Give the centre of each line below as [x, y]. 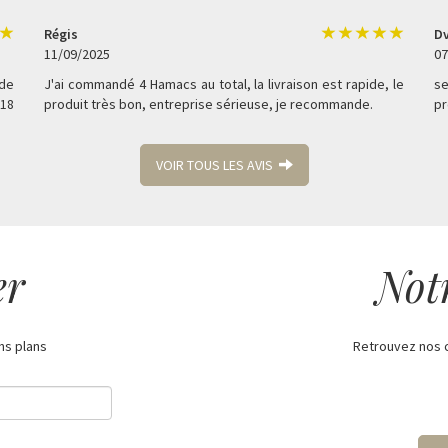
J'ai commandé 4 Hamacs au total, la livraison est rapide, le [224, 83]
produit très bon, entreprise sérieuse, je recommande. [208, 103]
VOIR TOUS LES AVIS [217, 164]
